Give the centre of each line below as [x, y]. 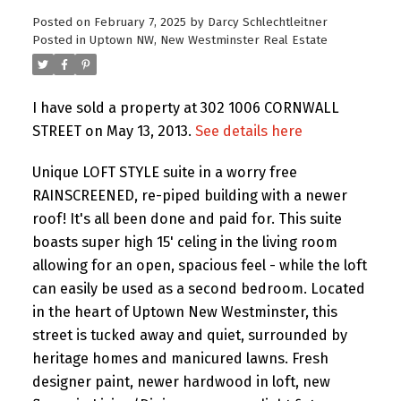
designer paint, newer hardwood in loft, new [181, 381]
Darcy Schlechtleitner [267, 22]
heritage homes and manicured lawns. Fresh [180, 358]
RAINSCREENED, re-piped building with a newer [189, 195]
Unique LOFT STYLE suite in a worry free [164, 172]
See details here [248, 131]
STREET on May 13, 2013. [113, 131]
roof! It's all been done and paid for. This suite [187, 218]
